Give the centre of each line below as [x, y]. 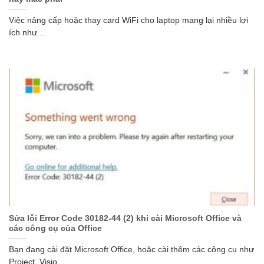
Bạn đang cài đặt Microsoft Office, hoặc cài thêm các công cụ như [131, 250]
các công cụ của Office [55, 229]
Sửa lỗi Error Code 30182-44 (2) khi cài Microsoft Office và [125, 219]
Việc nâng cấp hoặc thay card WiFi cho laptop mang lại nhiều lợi [128, 20]
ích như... [27, 32]
